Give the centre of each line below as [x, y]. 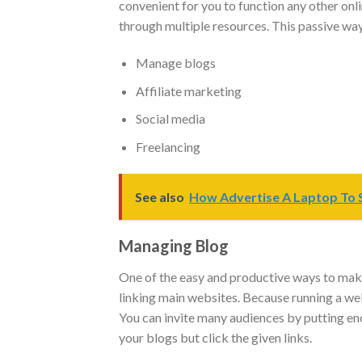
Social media [170, 119]
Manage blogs [175, 63]
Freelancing [168, 146]
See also [160, 196]
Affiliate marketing [188, 90]
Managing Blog [174, 245]
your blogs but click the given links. [215, 337]
